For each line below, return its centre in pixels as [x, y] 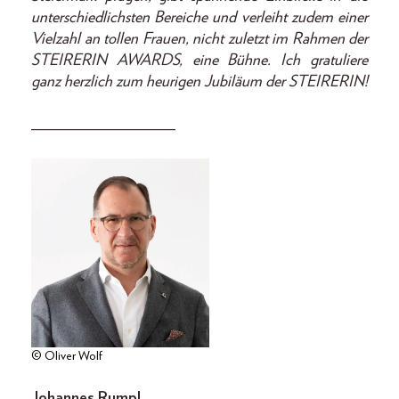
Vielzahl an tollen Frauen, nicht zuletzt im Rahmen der [199, 39]
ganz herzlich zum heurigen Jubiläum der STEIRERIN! [199, 81]
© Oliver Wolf [67, 357]
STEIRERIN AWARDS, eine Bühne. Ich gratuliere [199, 60]
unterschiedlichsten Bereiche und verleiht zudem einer [199, 17]
